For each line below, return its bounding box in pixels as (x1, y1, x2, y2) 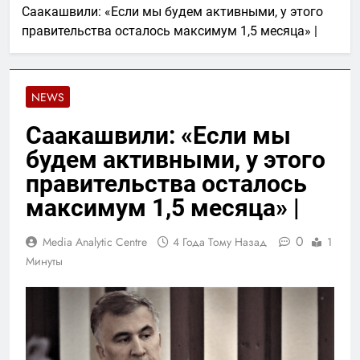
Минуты (26, 252, 63, 269)
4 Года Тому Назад (173, 233, 267, 250)
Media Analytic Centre (43, 233, 147, 250)
